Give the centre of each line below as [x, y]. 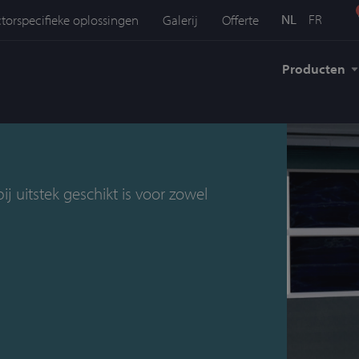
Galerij [181, 20]
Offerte [241, 20]
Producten [313, 69]
